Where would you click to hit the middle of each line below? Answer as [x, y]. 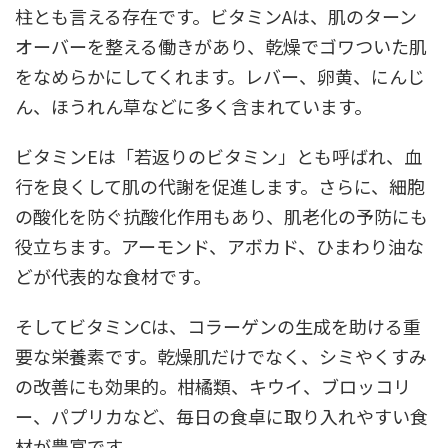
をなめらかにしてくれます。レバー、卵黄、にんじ [220, 76]
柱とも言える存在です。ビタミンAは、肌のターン [216, 16]
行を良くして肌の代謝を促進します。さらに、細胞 [220, 186]
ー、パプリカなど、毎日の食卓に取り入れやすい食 [221, 416]
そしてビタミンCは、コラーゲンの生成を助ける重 [218, 326]
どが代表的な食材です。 [113, 276]
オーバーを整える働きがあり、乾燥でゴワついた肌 [221, 46]
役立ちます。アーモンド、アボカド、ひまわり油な [219, 246]
